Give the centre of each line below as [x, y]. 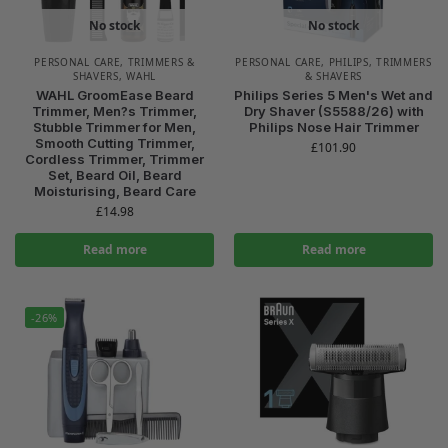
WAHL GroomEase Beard [114, 94]
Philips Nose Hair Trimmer [333, 126]
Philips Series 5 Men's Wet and [333, 94]
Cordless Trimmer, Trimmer [114, 158]
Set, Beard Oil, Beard [114, 174]
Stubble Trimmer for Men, [114, 126]
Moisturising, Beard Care [114, 190]
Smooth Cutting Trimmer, [114, 142]
